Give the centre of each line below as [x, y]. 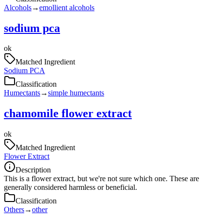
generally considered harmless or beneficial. [70, 187]
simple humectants [76, 93]
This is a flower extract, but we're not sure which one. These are [101, 179]
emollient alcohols [67, 7]
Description [33, 170]
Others [14, 210]
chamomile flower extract [68, 114]
